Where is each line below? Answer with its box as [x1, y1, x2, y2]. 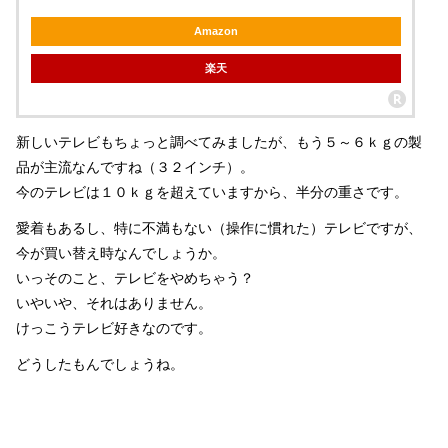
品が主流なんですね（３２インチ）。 [16, 158, 254, 175]
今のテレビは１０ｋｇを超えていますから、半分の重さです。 [16, 183, 408, 200]
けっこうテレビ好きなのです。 [16, 319, 212, 336]
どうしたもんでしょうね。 [16, 355, 184, 372]
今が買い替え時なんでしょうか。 [16, 244, 226, 261]
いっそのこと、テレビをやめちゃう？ [16, 269, 254, 286]
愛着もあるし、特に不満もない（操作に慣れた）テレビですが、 [16, 219, 422, 236]
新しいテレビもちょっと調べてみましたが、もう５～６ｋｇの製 [16, 133, 422, 150]
